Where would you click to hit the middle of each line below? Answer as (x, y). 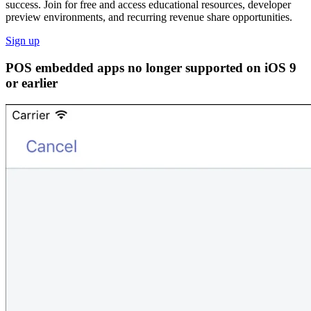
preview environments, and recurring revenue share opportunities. (149, 17)
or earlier (32, 83)
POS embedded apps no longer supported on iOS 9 (151, 68)
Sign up (23, 41)
